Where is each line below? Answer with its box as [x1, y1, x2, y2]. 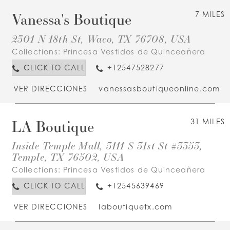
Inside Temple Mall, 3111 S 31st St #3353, [11, 138, 203, 152]
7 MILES [195, 10, 225, 19]
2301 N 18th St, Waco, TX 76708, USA [11, 31, 191, 45]
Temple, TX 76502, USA [11, 149, 124, 163]
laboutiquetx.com [99, 202, 172, 212]
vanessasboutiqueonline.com [99, 84, 220, 93]
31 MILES [190, 117, 225, 126]
